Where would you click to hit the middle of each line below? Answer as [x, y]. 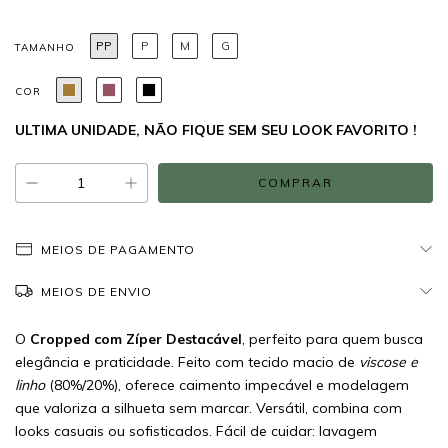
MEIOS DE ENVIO [96, 291]
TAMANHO [45, 47]
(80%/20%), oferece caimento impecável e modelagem [227, 385]
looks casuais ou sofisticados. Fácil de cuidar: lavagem [196, 431]
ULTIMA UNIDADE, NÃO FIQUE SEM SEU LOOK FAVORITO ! [216, 130]
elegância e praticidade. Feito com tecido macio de [187, 362]
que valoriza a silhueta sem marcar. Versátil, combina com [208, 408]
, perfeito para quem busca [332, 339]
